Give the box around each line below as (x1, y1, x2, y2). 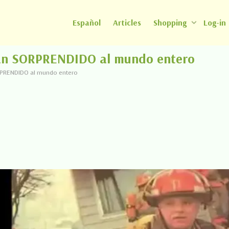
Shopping (153, 17, 189, 28)
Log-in (203, 17, 226, 28)
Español (73, 17, 101, 28)
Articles (113, 17, 142, 28)
